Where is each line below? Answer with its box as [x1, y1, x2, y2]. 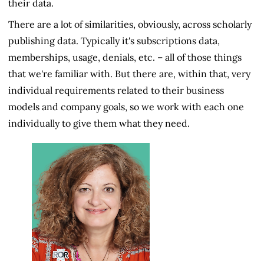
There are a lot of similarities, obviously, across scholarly [8, 18, 252, 30]
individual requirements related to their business [8, 84, 224, 96]
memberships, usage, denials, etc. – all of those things [8, 51, 242, 63]
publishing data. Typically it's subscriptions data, [8, 34, 220, 47]
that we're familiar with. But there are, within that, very [8, 67, 250, 80]
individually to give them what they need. [8, 117, 190, 129]
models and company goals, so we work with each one [8, 100, 244, 113]
